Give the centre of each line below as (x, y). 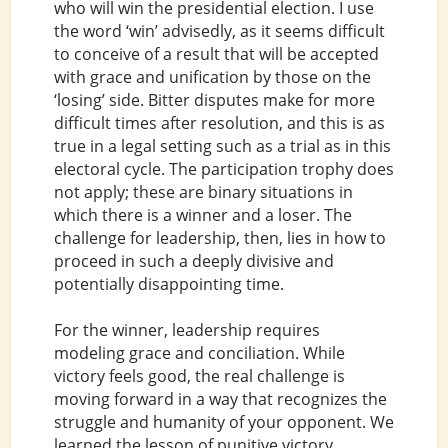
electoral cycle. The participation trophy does (223, 168)
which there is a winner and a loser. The (202, 214)
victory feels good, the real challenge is (199, 376)
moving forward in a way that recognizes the (220, 399)
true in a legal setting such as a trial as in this (222, 145)
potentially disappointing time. (168, 283)
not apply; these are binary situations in (203, 191)
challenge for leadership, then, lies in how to (219, 237)
